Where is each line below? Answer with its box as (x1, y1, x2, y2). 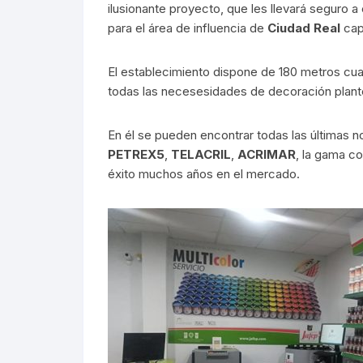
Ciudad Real (267, 20, 340, 36)
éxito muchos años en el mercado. (108, 166, 300, 181)
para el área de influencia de (108, 20, 267, 36)
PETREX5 (108, 147, 164, 162)
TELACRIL (171, 147, 231, 162)
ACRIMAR (237, 147, 296, 162)
